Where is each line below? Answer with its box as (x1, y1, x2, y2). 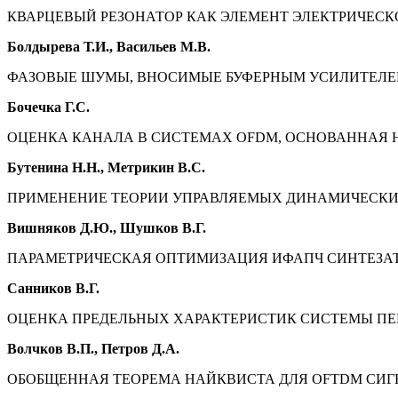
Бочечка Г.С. (7, 99, 90, 115)
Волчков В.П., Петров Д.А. (7, 341, 179, 357)
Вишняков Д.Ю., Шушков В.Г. (7, 220, 206, 236)
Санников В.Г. (7, 281, 99, 297)
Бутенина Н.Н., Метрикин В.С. (7, 160, 205, 176)
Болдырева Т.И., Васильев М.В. (7, 39, 211, 55)
